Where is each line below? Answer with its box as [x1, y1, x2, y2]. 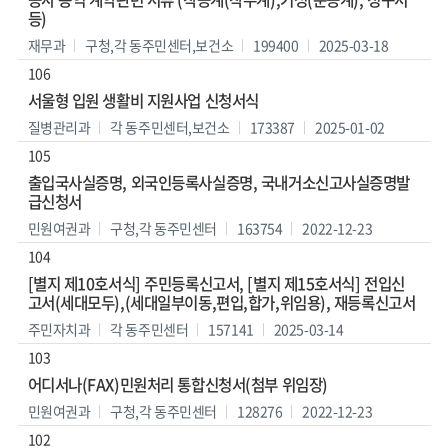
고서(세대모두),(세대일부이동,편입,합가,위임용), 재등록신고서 [27, 291, 416, 315]
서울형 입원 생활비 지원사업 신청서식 [27, 89, 259, 113]
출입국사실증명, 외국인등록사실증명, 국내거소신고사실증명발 [27, 171, 411, 195]
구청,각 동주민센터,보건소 [85, 35, 234, 56]
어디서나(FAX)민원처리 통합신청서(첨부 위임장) [27, 373, 328, 397]
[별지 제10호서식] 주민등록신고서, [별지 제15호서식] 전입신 [27, 272, 405, 296]
